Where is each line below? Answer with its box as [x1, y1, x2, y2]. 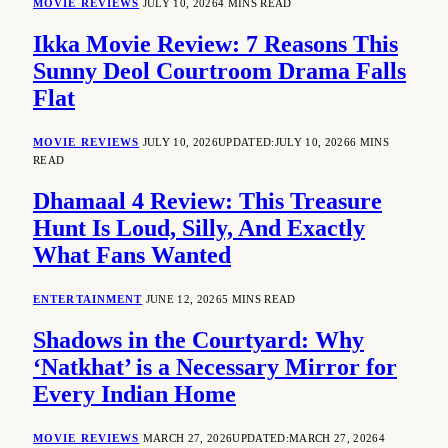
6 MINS [349, 136, 389, 149]
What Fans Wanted [33, 242, 231, 269]
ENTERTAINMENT [33, 293, 143, 306]
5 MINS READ [221, 293, 296, 306]
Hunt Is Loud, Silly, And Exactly [33, 215, 365, 242]
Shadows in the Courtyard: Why [33, 326, 364, 353]
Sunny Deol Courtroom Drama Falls [33, 58, 406, 85]
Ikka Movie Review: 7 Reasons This [33, 31, 398, 58]
